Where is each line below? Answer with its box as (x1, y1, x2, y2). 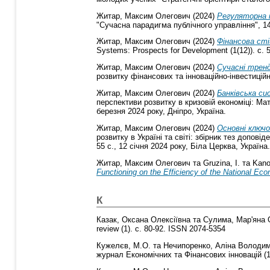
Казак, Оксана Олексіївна (96, 215, 190, 225)
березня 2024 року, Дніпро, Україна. (96, 106, 226, 116)
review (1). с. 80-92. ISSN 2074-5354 (96, 224, 225, 234)
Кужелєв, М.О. (96, 241, 151, 251)
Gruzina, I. (203, 158, 240, 168)
